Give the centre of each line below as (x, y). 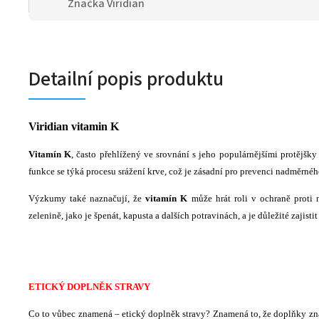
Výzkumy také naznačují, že (87, 199)
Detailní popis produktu (126, 79)
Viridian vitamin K (74, 127)
